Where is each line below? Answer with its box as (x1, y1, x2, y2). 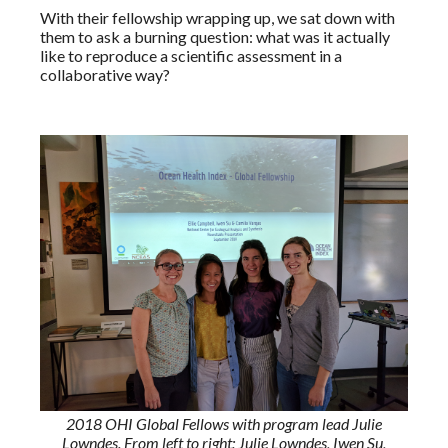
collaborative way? (40, 64, 170, 84)
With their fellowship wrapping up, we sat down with (40, 7, 395, 27)
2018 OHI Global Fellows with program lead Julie (66, 413, 382, 433)
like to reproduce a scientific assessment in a (40, 45, 342, 65)
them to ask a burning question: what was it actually (40, 26, 390, 46)
